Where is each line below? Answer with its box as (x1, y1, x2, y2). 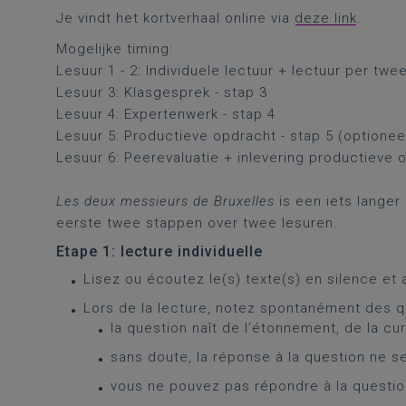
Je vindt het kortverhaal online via (56, 10, 295, 26)
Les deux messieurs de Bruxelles (56, 193, 275, 209)
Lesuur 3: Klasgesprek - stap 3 (56, 84, 267, 101)
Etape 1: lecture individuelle (56, 243, 263, 260)
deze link (295, 10, 357, 26)
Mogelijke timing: (56, 41, 173, 57)
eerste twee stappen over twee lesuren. (56, 215, 338, 231)
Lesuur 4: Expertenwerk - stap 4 (56, 106, 275, 122)
